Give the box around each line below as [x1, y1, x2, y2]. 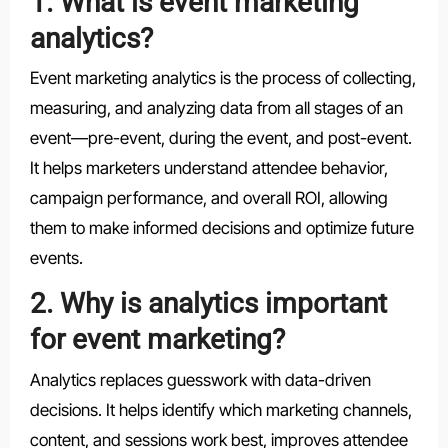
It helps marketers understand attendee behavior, [29, 158, 388, 179]
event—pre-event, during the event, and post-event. [29, 128, 412, 149]
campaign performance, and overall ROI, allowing [29, 188, 388, 209]
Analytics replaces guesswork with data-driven [29, 369, 371, 390]
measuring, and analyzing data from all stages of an [29, 98, 403, 119]
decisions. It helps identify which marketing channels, [29, 399, 412, 420]
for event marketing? [29, 323, 285, 357]
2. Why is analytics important [29, 287, 387, 321]
